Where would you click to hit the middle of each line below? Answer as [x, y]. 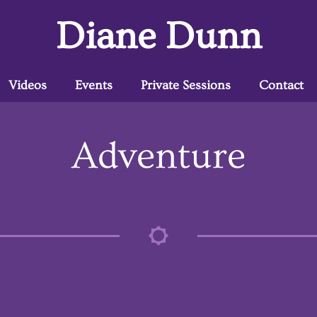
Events [94, 85]
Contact [281, 85]
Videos [28, 85]
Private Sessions [186, 85]
